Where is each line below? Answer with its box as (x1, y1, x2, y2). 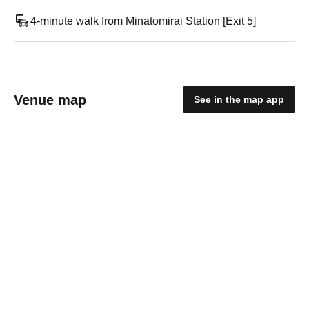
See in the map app (194, 94, 284, 105)
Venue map (14, 92, 86, 108)
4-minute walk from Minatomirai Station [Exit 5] (30, 15, 256, 27)
